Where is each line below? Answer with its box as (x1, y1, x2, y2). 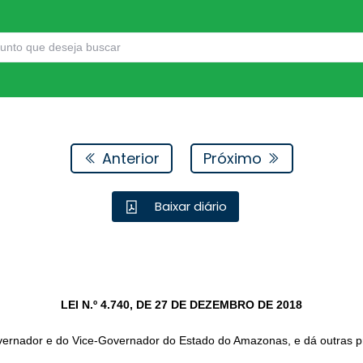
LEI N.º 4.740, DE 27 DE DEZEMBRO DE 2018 (61, 298, 302, 312)
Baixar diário (152, 198, 228, 216)
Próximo (203, 147, 266, 169)
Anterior (97, 147, 160, 169)
